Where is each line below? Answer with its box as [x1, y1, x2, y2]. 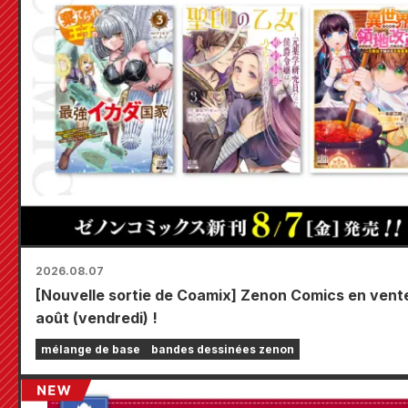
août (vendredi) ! [36, 309, 158, 328]
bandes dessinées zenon [151, 342, 294, 357]
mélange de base [41, 342, 140, 357]
